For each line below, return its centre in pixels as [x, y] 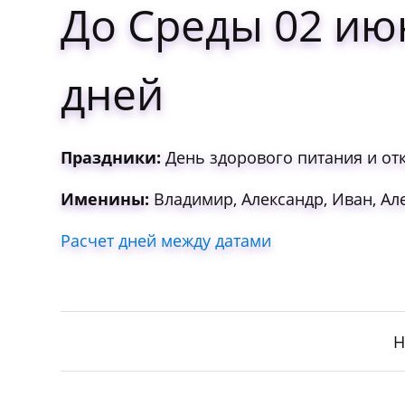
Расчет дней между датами [166, 240]
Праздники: [111, 157]
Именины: [105, 198]
